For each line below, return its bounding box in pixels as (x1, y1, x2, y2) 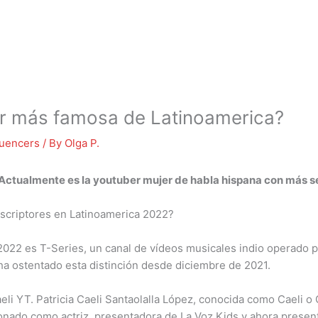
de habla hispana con (172, 173, 285, 187)
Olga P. (65, 136, 99, 150)
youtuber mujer (93, 173, 172, 187)
